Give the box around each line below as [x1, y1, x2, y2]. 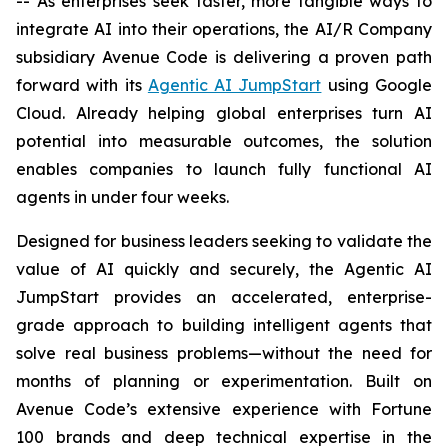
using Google [321, 75, 433, 95]
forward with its [16, 75, 148, 95]
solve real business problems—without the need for [16, 343, 432, 363]
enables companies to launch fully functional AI [16, 159, 432, 179]
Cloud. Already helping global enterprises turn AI [16, 103, 432, 123]
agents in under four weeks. [16, 187, 229, 207]
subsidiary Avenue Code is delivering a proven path [16, 47, 432, 67]
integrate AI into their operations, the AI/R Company [16, 19, 432, 39]
